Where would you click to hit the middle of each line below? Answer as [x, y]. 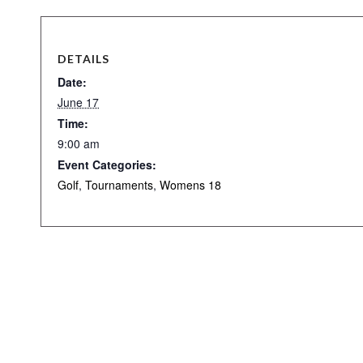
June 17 [78, 102]
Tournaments [119, 185]
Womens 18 [190, 185]
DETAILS [83, 59]
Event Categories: [107, 164]
